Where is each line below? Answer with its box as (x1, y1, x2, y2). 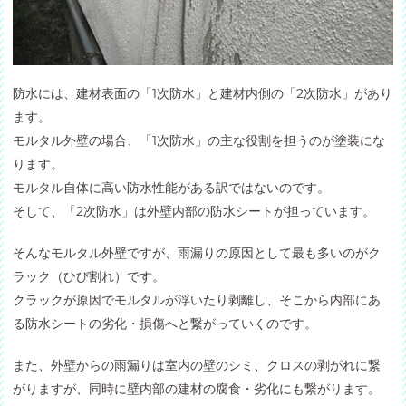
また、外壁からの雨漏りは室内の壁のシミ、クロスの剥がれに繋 (13, 356, 382, 373)
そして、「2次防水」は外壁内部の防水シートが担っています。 (13, 202, 376, 219)
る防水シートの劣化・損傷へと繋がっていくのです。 (13, 314, 318, 332)
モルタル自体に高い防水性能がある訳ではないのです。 (13, 179, 331, 196)
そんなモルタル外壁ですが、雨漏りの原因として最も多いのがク (13, 244, 382, 261)
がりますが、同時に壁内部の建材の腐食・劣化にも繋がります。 (13, 380, 382, 397)
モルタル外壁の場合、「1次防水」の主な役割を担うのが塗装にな (13, 131, 386, 149)
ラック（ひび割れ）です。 (13, 267, 166, 285)
